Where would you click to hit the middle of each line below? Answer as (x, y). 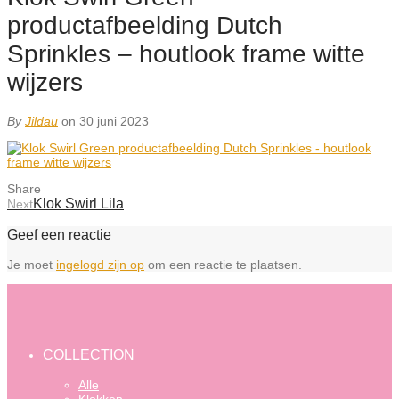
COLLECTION (89, 355)
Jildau (41, 121)
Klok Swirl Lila (78, 203)
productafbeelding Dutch (145, 25)
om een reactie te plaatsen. (223, 265)
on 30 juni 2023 (105, 121)
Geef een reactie (59, 234)
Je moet (32, 265)
